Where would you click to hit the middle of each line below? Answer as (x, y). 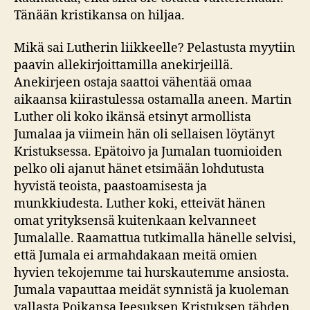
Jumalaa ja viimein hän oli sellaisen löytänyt (144, 135)
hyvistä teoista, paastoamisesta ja (110, 187)
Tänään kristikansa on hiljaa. (99, 15)
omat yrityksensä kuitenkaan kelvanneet (135, 221)
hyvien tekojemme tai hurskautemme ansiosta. (152, 273)
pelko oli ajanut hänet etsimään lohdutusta (139, 170)
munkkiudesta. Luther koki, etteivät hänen (140, 204)
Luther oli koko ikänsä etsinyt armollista (133, 118)
